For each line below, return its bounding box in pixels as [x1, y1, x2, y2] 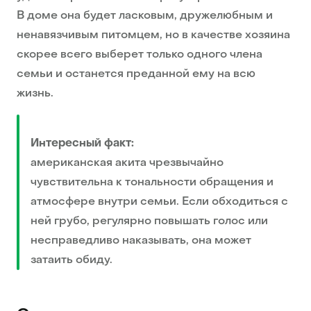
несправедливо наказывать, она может [31, 235, 251, 247]
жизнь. [17, 88, 53, 100]
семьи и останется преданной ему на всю [17, 69, 255, 81]
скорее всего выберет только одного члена [17, 49, 262, 61]
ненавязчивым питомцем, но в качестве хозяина [17, 30, 290, 42]
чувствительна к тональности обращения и [31, 177, 274, 189]
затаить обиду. [31, 255, 112, 267]
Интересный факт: [31, 138, 134, 150]
